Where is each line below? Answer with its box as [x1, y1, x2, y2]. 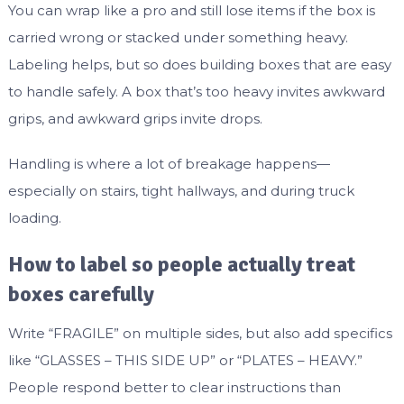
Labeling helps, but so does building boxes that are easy [7, 56, 391, 74]
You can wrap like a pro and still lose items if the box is [7, 2, 375, 20]
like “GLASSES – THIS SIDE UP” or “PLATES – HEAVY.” [7, 352, 363, 370]
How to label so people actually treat [7, 251, 355, 279]
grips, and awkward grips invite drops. [7, 110, 262, 128]
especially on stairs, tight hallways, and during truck [7, 182, 354, 200]
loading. [7, 209, 61, 227]
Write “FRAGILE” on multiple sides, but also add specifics [7, 325, 392, 343]
